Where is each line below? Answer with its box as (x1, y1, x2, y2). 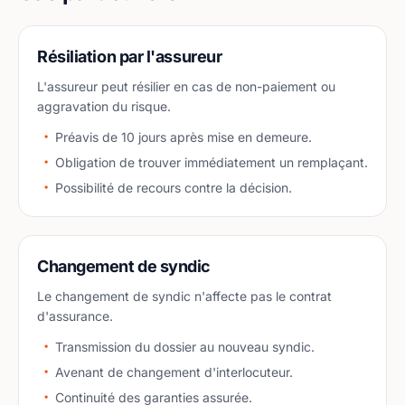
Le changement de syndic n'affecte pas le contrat (37, 288, 332, 304)
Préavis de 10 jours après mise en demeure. (55, 129, 312, 145)
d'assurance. (37, 308, 113, 324)
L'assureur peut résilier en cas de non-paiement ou (37, 79, 335, 94)
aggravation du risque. (37, 99, 171, 114)
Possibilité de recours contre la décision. (55, 180, 292, 195)
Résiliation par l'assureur (37, 47, 222, 66)
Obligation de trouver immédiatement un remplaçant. (55, 155, 368, 170)
